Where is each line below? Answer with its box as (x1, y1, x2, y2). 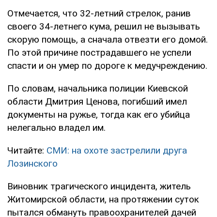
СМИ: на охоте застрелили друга (46, 144, 187, 156)
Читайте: (7, 144, 46, 156)
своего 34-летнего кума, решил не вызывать (7, 20, 200, 32)
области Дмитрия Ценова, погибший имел (7, 95, 187, 107)
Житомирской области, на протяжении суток (7, 193, 199, 205)
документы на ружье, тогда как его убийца (7, 108, 190, 120)
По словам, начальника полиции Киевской (7, 82, 188, 94)
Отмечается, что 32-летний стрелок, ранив (7, 7, 191, 19)
